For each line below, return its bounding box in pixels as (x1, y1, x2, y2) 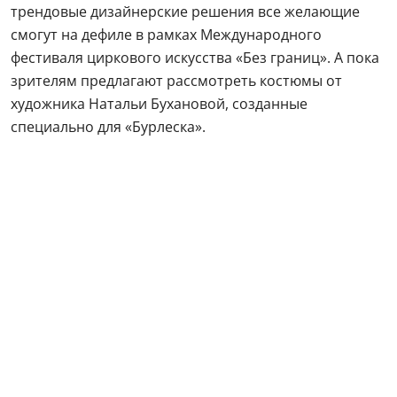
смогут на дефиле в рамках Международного (11, 25, 322, 44)
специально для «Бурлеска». (11, 117, 206, 136)
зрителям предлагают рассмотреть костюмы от (11, 71, 342, 90)
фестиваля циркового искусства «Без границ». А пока (11, 48, 379, 67)
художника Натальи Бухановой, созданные (11, 94, 307, 113)
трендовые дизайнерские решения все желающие (11, 2, 360, 21)
